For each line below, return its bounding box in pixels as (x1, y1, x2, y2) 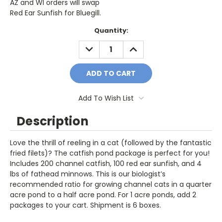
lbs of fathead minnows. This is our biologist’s (10, 168, 166, 179)
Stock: (10, 35, 33, 45)
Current (10, 25, 38, 35)
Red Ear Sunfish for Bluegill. (10, 7, 101, 18)
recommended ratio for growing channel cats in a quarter (10, 179, 212, 189)
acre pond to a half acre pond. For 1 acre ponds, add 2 (10, 189, 196, 200)
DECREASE (81, 40, 118, 51)
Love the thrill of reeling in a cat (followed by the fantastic (10, 137, 212, 148)
